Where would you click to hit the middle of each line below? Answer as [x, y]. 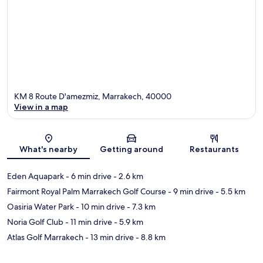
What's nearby [49, 149]
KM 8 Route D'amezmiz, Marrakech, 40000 [93, 96]
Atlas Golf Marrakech [45, 237]
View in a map [41, 107]
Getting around [131, 149]
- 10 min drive [100, 206]
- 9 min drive [190, 191]
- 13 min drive [109, 237]
